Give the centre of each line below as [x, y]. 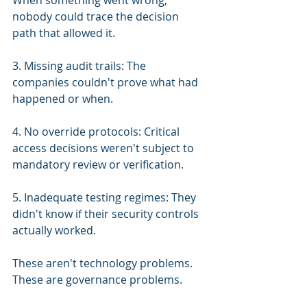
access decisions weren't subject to [105, 148]
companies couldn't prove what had [107, 82]
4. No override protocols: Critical [97, 132]
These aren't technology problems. [104, 263]
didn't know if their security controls [107, 214]
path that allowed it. [64, 33]
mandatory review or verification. [98, 164]
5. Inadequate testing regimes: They [106, 197]
